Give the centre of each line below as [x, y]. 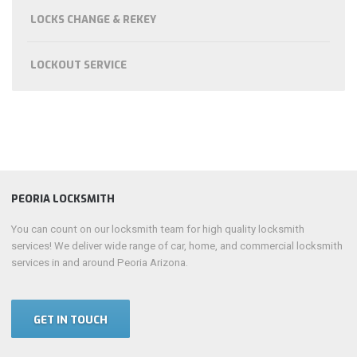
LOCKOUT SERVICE [79, 65]
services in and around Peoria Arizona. [100, 263]
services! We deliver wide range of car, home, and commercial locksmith [177, 246]
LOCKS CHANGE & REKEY [94, 20]
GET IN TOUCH [71, 320]
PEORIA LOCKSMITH [63, 198]
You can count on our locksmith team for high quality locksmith [158, 229]
